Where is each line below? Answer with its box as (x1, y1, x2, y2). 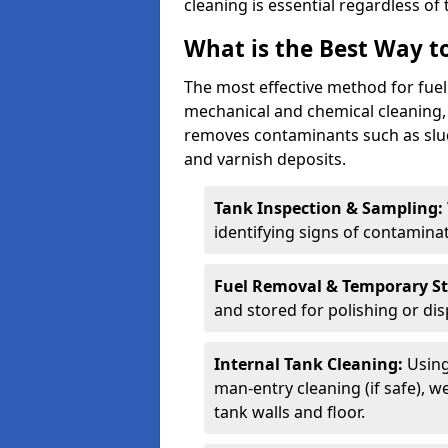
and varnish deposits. (184, 148, 346, 170)
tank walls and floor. (214, 401, 365, 423)
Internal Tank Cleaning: (214, 353, 407, 375)
